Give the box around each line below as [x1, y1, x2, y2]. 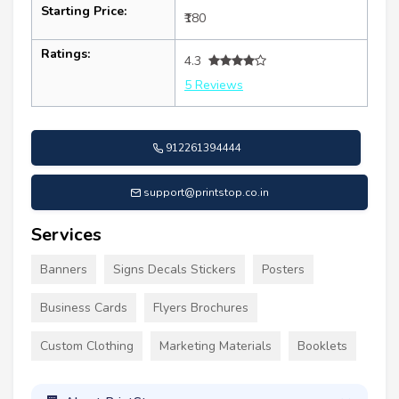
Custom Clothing [40, 337, 134, 354]
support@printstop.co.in [143, 184, 269, 199]
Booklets [297, 337, 347, 354]
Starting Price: [41, 2, 126, 20]
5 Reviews [184, 76, 243, 94]
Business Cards [40, 298, 127, 316]
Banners [40, 260, 87, 278]
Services [31, 222, 102, 247]
